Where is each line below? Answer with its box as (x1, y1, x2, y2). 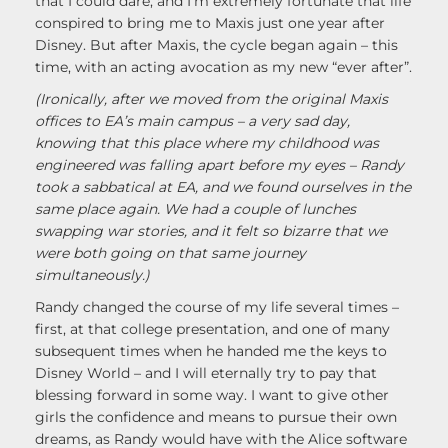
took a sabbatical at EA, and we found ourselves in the (35, 178, 411, 197)
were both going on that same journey (35, 244, 306, 263)
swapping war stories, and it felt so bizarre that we (35, 222, 387, 241)
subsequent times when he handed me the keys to (35, 342, 387, 361)
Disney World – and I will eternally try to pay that (35, 364, 377, 383)
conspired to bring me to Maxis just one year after (35, 14, 385, 33)
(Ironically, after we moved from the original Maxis (35, 90, 388, 109)
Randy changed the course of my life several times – (35, 298, 399, 317)
